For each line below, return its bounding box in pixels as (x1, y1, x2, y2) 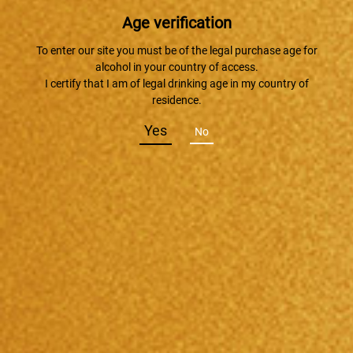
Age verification (121, 13, 232, 33)
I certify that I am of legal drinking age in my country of (44, 77, 309, 91)
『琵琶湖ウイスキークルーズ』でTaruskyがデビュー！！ (24, 190, 305, 203)
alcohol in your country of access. (95, 61, 258, 74)
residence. (151, 94, 202, 107)
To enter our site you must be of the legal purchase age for (35, 44, 318, 58)
